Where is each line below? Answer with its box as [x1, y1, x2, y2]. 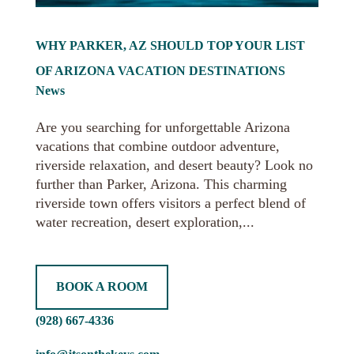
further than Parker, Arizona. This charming [35, 175, 287, 192]
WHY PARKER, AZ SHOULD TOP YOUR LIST [35, 38, 305, 52]
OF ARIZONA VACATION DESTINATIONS [35, 63, 285, 77]
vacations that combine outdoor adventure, [35, 137, 280, 154]
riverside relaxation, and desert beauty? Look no [35, 156, 313, 173]
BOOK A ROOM [55, 280, 148, 294]
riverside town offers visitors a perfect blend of [35, 194, 306, 211]
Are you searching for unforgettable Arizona [35, 119, 290, 135]
